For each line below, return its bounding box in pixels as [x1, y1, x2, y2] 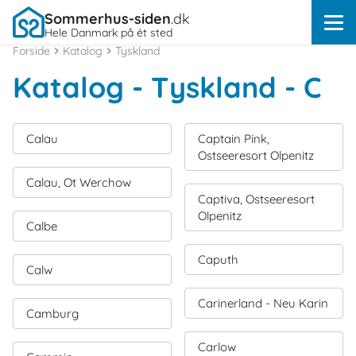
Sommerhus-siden [44, 10, 171, 28]
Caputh [198, 252, 238, 267]
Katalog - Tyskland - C [13, 69, 322, 105]
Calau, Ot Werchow [26, 175, 131, 190]
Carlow [198, 339, 236, 354]
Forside [13, 44, 50, 58]
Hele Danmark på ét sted [44, 25, 172, 40]
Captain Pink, [198, 131, 269, 146]
